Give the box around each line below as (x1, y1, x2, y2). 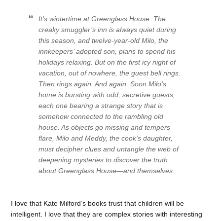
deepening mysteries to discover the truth (38, 155, 168, 164)
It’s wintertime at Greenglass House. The (38, 14, 166, 23)
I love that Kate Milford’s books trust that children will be (11, 199, 184, 207)
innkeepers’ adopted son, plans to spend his (38, 47, 176, 55)
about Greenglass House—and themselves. (38, 166, 175, 175)
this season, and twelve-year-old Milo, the (38, 36, 169, 44)
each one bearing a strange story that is (38, 101, 163, 110)
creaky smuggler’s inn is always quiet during (38, 25, 177, 34)
